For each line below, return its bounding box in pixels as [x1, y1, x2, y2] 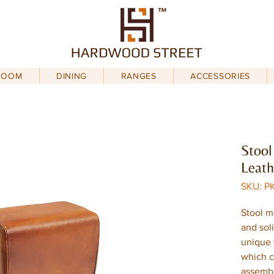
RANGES [120, 71, 157, 81]
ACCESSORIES [190, 71, 251, 81]
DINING [56, 71, 87, 81]
